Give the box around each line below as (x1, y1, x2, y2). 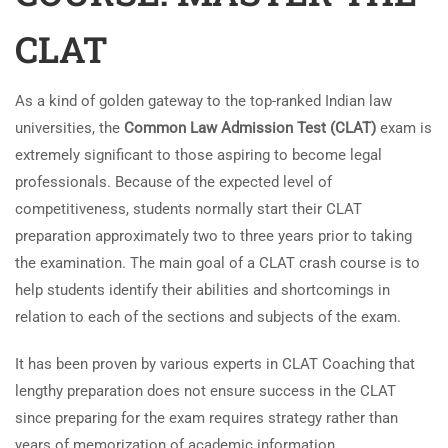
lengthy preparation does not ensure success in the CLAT (15, 382, 396, 400)
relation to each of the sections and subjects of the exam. (15, 308, 401, 326)
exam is (376, 119, 432, 137)
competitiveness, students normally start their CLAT (15, 200, 362, 218)
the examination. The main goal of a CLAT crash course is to (15, 254, 420, 272)
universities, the (15, 119, 124, 137)
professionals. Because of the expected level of (15, 173, 332, 191)
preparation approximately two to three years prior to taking (15, 227, 412, 245)
